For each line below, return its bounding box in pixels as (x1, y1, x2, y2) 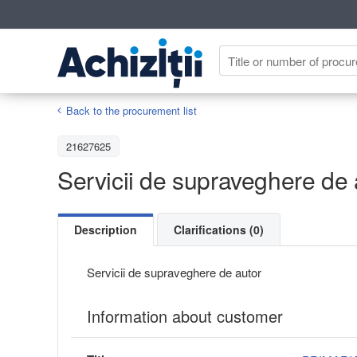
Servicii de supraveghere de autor (87, 263, 261, 280)
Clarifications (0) (174, 221, 264, 237)
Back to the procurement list (66, 102, 197, 118)
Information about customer (87, 304, 283, 328)
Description (74, 221, 137, 237)
